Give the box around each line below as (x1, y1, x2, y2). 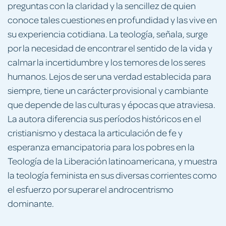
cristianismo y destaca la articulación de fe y (8, 126, 183, 138)
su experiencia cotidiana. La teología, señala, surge (8, 27, 208, 39)
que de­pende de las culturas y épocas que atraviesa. (8, 98, 215, 110)
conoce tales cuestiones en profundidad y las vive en (8, 13, 217, 25)
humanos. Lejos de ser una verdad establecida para (8, 70, 211, 82)
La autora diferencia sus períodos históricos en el (8, 112, 201, 124)
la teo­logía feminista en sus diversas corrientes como (8, 168, 217, 181)
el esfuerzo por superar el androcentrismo (8, 183, 174, 195)
